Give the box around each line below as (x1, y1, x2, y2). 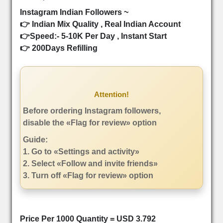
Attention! (94, 90, 129, 99)
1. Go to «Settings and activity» (23, 147, 139, 156)
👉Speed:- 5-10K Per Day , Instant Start (20, 32, 167, 40)
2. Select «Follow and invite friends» (23, 159, 158, 168)
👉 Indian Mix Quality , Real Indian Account (20, 20, 181, 28)
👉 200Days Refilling (20, 44, 98, 52)
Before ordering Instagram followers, (23, 107, 161, 115)
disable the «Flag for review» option (23, 118, 157, 127)
